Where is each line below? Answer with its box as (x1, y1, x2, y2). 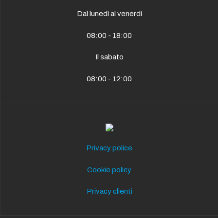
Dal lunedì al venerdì (76, 10, 142, 18)
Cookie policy (87, 165, 131, 174)
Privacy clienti (86, 187, 132, 196)
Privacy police (86, 144, 132, 152)
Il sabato (95, 53, 124, 61)
